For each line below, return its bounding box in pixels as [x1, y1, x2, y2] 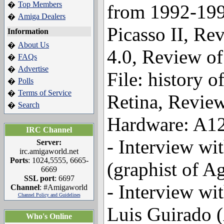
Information [7, 27, 48, 35]
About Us [18, 40, 49, 49]
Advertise [18, 64, 48, 73]
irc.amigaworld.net [19, 147, 78, 155]
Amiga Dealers [18, 12, 65, 20]
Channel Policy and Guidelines [17, 192, 80, 197]
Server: [36, 138, 61, 146]
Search [18, 100, 39, 109]
